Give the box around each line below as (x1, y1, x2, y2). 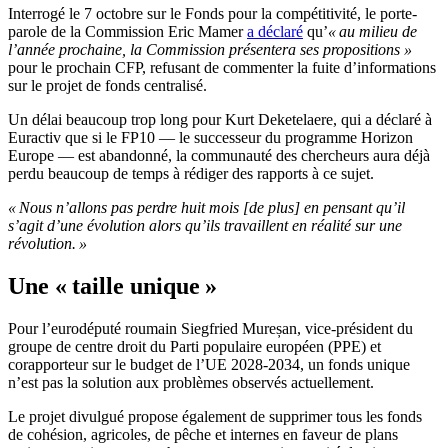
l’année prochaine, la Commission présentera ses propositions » (8, 41, 412, 59)
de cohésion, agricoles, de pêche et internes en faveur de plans (8, 425, 398, 443)
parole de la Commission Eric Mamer (8, 23, 247, 41)
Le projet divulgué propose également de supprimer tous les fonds (8, 407, 422, 425)
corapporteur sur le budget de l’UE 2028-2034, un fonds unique (8, 355, 410, 373)
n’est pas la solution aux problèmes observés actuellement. (8, 373, 374, 391)
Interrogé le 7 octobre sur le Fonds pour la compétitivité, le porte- (8, 5, 417, 23)
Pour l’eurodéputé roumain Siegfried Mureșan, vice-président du (8, 319, 413, 337)
